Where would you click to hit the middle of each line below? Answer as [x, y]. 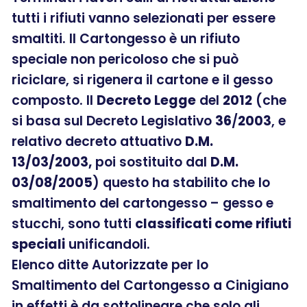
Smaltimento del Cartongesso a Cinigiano [150, 285]
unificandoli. [108, 244]
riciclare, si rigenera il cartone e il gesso [142, 79]
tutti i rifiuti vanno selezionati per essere [144, 18]
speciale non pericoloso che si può [125, 59]
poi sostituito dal [151, 162]
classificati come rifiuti [213, 223]
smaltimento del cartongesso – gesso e [143, 203]
